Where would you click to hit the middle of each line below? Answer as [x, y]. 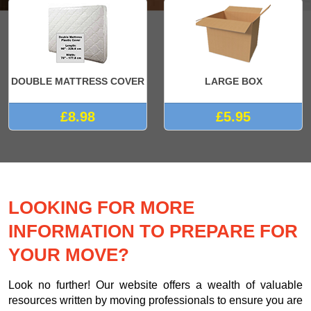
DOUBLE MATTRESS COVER [78, 81]
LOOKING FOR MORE [101, 207]
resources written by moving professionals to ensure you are [155, 300]
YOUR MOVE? [69, 254]
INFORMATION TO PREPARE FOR [153, 231]
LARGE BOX [233, 81]
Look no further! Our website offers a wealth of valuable [155, 285]
